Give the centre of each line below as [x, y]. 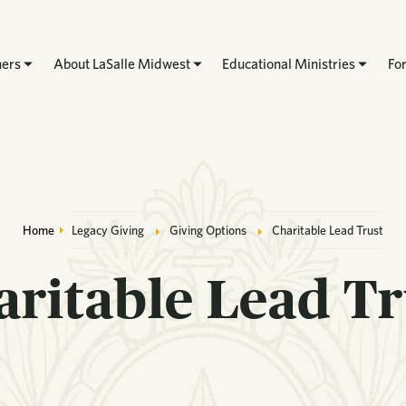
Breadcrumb [201, 236]
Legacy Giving [107, 230]
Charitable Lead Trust [324, 230]
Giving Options [208, 230]
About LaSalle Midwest [121, 64]
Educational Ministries [289, 64]
